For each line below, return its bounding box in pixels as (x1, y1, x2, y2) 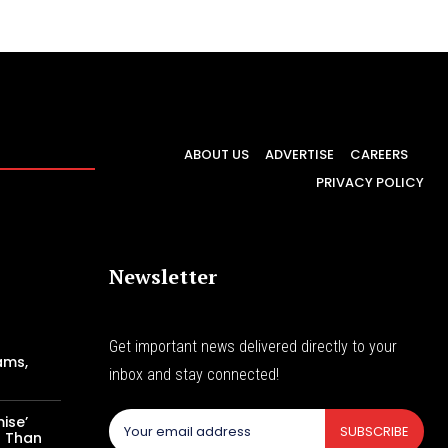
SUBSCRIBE (339, 422, 409, 442)
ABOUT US (184, 144, 249, 164)
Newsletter (109, 263, 218, 291)
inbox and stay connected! (109, 365, 280, 385)
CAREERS (350, 144, 408, 164)
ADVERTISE (265, 144, 334, 164)
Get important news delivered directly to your (109, 337, 398, 357)
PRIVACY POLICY (316, 172, 424, 192)
